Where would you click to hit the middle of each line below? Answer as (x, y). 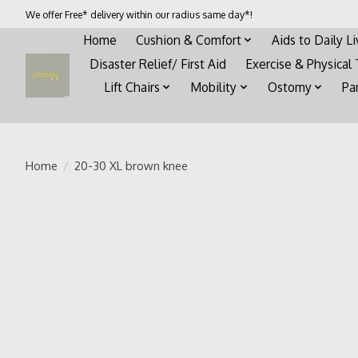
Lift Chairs (131, 88)
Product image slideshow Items (206, 219)
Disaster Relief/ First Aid (158, 64)
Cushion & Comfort (188, 40)
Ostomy (289, 88)
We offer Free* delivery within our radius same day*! (139, 14)
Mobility (214, 88)
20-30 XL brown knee (131, 165)
